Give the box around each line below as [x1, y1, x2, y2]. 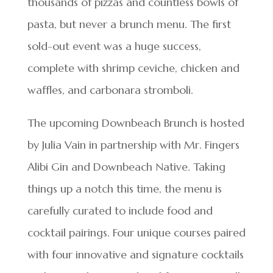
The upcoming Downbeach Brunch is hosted [27, 116, 244, 130]
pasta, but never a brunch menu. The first [27, 17, 231, 31]
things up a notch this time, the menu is [27, 182, 222, 196]
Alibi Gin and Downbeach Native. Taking [27, 160, 225, 174]
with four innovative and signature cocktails [27, 247, 244, 261]
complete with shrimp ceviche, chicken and [27, 61, 239, 75]
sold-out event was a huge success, [27, 39, 201, 53]
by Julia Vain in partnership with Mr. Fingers [27, 138, 239, 152]
